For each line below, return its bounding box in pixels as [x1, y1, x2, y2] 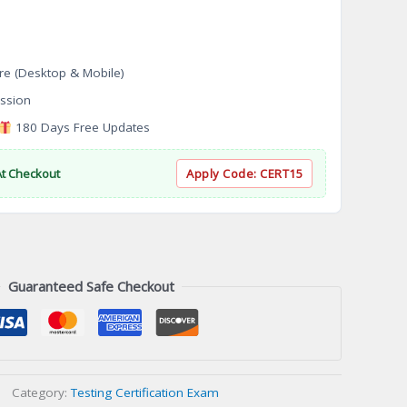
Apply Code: [186, 165, 260, 183]
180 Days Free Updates [12, 119, 151, 136]
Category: [12, 383, 71, 401]
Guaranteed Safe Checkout [7, 277, 174, 296]
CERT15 [260, 165, 303, 183]
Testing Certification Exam [71, 383, 219, 401]
